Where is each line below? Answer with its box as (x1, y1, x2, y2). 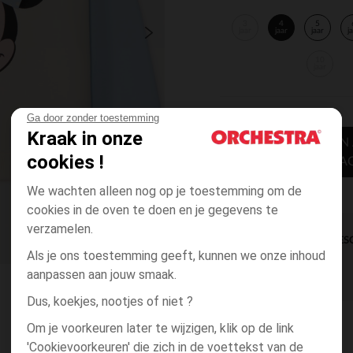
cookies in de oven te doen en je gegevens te (27, 203, 278, 217)
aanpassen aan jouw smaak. (27, 267, 176, 282)
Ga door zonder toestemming (27, 112, 159, 124)
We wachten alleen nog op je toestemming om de (27, 184, 302, 199)
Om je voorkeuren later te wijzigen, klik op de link (27, 321, 294, 336)
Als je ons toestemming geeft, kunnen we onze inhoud (27, 248, 325, 263)
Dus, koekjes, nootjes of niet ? (27, 294, 193, 309)
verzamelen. (27, 221, 96, 236)
